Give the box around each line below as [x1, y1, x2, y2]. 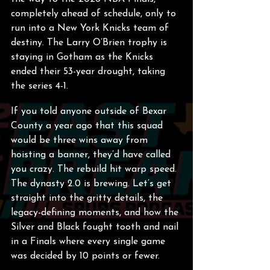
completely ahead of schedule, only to [11, 9, 179, 19]
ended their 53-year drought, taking [11, 67, 168, 77]
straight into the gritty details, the [11, 193, 166, 203]
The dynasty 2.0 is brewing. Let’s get [11, 179, 174, 189]
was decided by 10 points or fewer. [11, 251, 160, 261]
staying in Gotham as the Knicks [11, 52, 156, 62]
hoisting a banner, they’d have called [11, 150, 174, 160]
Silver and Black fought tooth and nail [11, 222, 181, 232]
